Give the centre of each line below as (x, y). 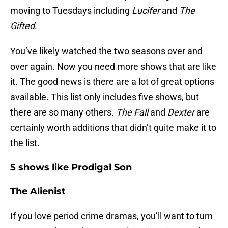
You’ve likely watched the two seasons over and (106, 51)
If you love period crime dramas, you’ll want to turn (111, 216)
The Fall (132, 112)
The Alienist (38, 192)
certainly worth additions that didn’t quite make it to (113, 128)
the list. (25, 143)
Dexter (181, 112)
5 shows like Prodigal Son (71, 168)
